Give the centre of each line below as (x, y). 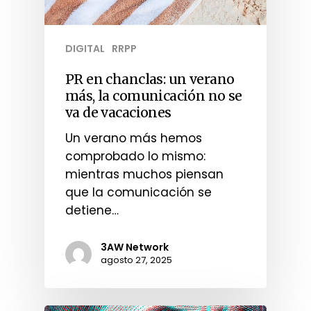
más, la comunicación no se (154, 96)
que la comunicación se (138, 193)
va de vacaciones (118, 113)
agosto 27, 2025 (136, 260)
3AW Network (135, 247)
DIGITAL (85, 49)
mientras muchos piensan (144, 175)
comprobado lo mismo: (135, 157)
